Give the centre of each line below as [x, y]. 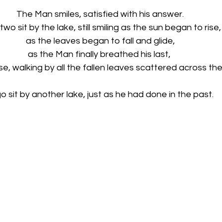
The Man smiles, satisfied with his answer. [101, 14]
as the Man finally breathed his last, [101, 54]
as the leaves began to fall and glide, [101, 41]
